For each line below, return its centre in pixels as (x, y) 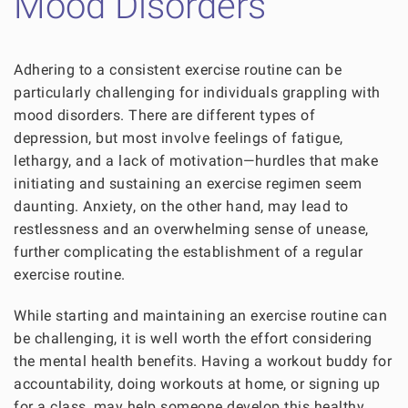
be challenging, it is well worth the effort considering (193, 339)
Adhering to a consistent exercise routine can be (178, 70)
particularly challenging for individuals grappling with (197, 93)
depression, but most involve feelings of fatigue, (178, 138)
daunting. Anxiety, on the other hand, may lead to (181, 207)
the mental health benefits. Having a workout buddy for (203, 362)
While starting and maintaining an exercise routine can (200, 316)
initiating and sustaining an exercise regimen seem (188, 184)
